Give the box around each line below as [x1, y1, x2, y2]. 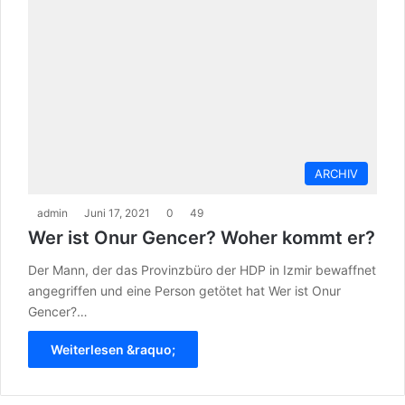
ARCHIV [315, 166, 358, 182]
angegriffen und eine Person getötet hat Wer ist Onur [28, 283, 341, 299]
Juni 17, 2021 [84, 206, 150, 221]
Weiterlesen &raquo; [51, 342, 175, 358]
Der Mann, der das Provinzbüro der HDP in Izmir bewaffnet [28, 262, 376, 278]
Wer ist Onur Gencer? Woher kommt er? [28, 227, 375, 250]
